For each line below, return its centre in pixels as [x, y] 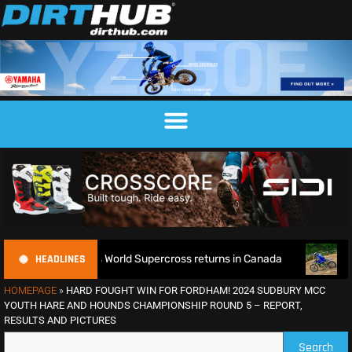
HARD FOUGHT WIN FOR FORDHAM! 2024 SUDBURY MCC [196, 290]
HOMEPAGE [30, 290]
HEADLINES [60, 259]
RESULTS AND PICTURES [60, 320]
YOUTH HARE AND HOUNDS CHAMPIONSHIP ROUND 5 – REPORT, [153, 305]
